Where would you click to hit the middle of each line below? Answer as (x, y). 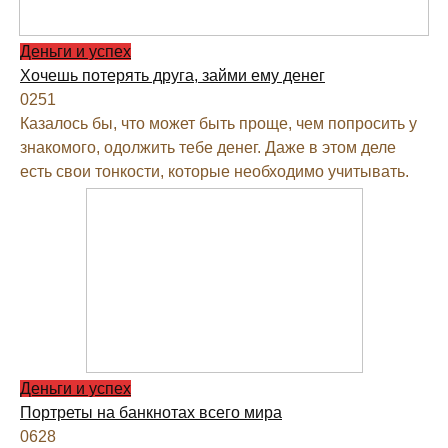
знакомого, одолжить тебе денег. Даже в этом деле (208, 148)
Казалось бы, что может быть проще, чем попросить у (218, 124)
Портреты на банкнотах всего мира (151, 413)
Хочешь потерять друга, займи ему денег (172, 76)
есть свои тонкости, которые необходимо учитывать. (214, 172)
